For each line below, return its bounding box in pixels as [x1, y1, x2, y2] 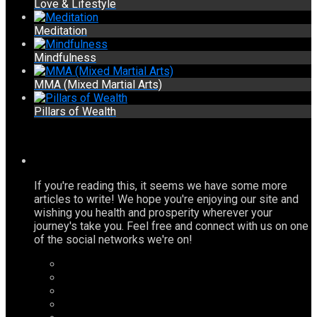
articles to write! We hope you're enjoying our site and [34, 192, 299, 206]
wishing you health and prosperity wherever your [34, 205, 272, 219]
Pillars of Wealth [34, 104, 116, 118]
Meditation [34, 23, 87, 38]
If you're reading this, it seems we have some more [34, 178, 287, 192]
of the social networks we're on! [34, 232, 192, 246]
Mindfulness [34, 50, 96, 64]
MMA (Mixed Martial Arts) [34, 77, 162, 91]
